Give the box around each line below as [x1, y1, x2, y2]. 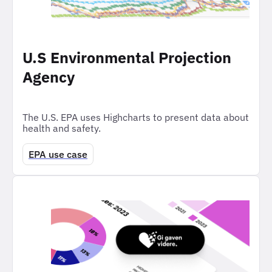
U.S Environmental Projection [22, 47, 231, 68]
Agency [22, 67, 75, 87]
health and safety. [22, 122, 101, 135]
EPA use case [29, 148, 87, 161]
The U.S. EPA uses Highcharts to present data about [22, 111, 249, 124]
